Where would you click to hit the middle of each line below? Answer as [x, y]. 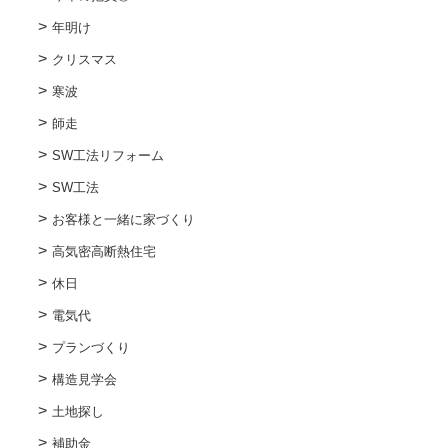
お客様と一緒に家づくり [123, 219]
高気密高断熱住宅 [103, 251]
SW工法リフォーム [107, 155]
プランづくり [90, 347]
